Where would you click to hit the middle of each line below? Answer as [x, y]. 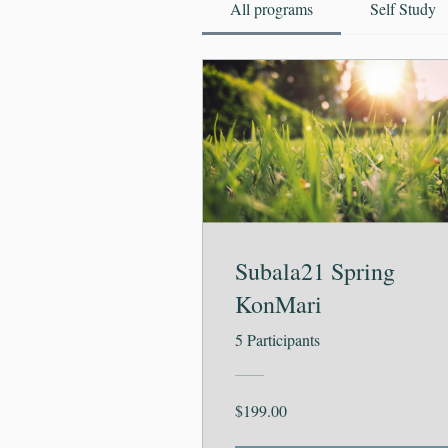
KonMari [278, 304]
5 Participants [277, 340]
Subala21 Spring [315, 271]
